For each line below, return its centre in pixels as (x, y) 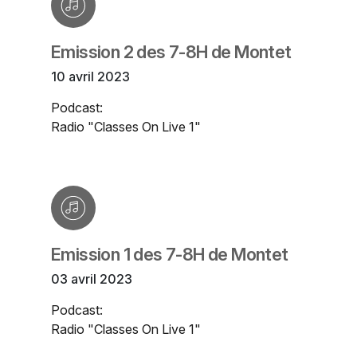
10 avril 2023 (90, 77)
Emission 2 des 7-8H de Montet (171, 52)
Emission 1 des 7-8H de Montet (170, 255)
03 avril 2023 (92, 279)
